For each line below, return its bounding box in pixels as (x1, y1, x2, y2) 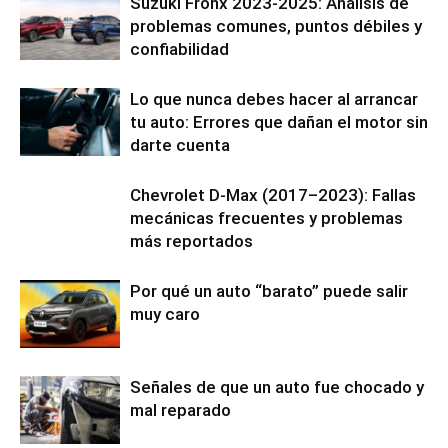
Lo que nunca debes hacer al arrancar (130, 88, 418, 109)
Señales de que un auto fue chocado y (130, 376, 424, 397)
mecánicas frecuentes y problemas (130, 207, 403, 228)
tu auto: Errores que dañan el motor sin (130, 111, 428, 132)
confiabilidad (130, 38, 229, 59)
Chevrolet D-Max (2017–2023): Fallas (130, 184, 416, 205)
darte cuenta (130, 134, 230, 155)
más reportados (130, 230, 253, 251)
